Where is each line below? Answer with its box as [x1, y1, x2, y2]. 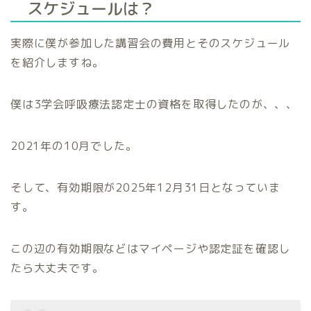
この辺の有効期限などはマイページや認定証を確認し [10, 240, 291, 256]
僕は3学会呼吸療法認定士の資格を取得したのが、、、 [10, 96, 298, 112]
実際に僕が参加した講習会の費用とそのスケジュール [10, 35, 291, 51]
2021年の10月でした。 [10, 137, 137, 153]
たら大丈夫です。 [10, 260, 104, 276]
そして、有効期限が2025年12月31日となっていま [10, 179, 280, 195]
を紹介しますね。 [10, 54, 104, 70]
